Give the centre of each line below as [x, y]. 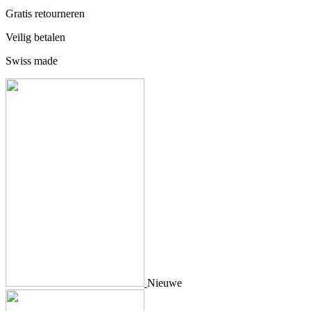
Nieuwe [165, 283]
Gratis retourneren [45, 13]
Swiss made [32, 60]
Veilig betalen [35, 37]
